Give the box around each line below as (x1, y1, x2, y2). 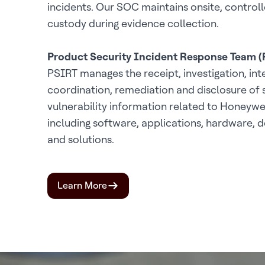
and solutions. (47, 133, 114, 146)
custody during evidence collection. (47, 17, 219, 30)
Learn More (57, 180, 107, 191)
